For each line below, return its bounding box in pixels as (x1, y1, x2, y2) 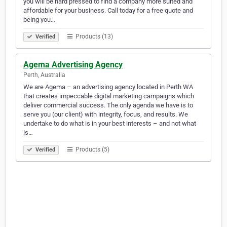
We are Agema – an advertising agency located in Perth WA (23, 83, 193, 91)
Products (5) (74, 146, 109, 154)
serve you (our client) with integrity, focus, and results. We (23, 110, 188, 119)
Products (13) (74, 33, 113, 41)
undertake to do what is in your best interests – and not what (23, 120, 196, 128)
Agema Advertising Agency (23, 60, 123, 70)
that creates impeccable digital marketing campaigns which (23, 92, 194, 100)
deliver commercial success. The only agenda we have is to (23, 101, 193, 109)
